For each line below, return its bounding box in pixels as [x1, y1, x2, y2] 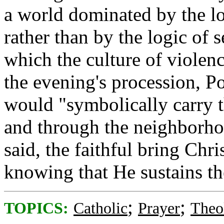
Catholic [73, 199, 127, 217]
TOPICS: [4, 199, 68, 217]
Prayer [138, 199, 180, 217]
